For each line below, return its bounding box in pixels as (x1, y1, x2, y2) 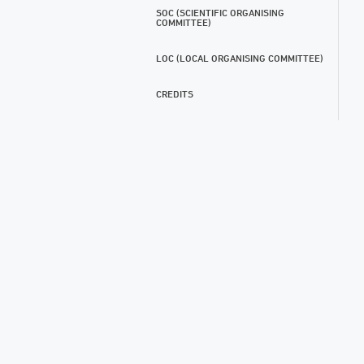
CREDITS (156, 88, 193, 100)
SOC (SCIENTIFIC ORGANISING (156, 6, 284, 19)
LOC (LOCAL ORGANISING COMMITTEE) (156, 52, 323, 64)
